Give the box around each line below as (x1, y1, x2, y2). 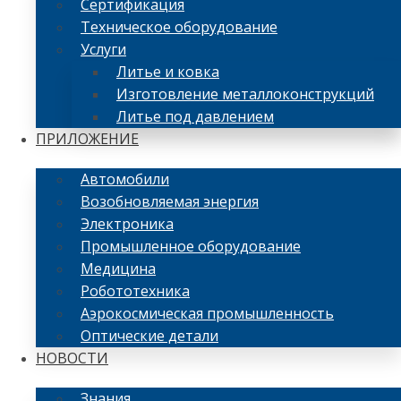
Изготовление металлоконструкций (116, 84, 374, 105)
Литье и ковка (116, 62, 219, 82)
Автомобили (81, 169, 169, 190)
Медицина (81, 259, 156, 279)
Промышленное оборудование (81, 236, 301, 257)
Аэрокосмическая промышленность (81, 303, 334, 324)
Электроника (81, 214, 174, 235)
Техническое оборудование (81, 17, 277, 38)
